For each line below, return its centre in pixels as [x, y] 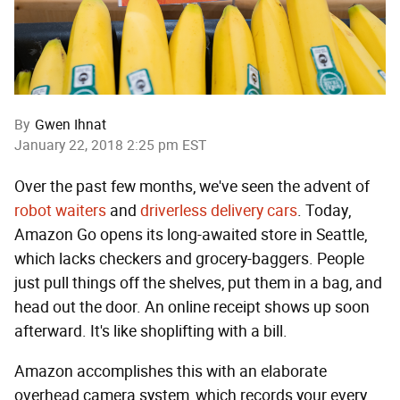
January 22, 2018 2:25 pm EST [110, 146]
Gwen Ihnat [71, 125]
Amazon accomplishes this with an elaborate [171, 372]
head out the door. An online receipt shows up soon [192, 308]
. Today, [324, 211]
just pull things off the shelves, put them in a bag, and [198, 283]
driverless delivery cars [219, 211]
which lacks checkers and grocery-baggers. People [189, 259]
